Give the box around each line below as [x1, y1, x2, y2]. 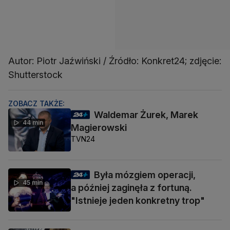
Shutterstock [8, 69, 63, 80]
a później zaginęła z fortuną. [71, 182, 192, 194]
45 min [23, 179, 43, 187]
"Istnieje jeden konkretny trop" [71, 195, 205, 206]
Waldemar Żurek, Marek [94, 109, 198, 120]
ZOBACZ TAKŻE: [8, 99, 65, 108]
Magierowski [71, 122, 127, 133]
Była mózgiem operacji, [94, 169, 196, 181]
